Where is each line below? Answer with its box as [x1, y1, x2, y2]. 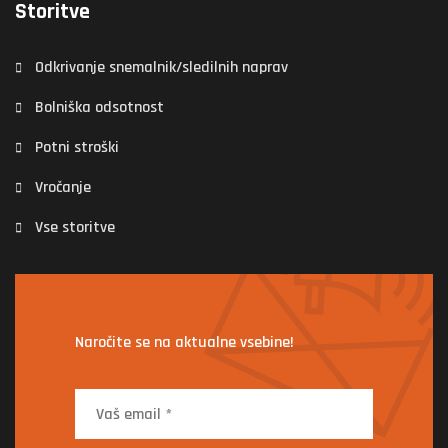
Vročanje [35, 177, 91, 199]
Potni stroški [35, 137, 119, 159]
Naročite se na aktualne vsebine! [75, 332, 294, 354]
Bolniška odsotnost [35, 97, 164, 119]
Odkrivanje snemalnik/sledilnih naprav [35, 57, 288, 79]
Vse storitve [35, 217, 115, 239]
